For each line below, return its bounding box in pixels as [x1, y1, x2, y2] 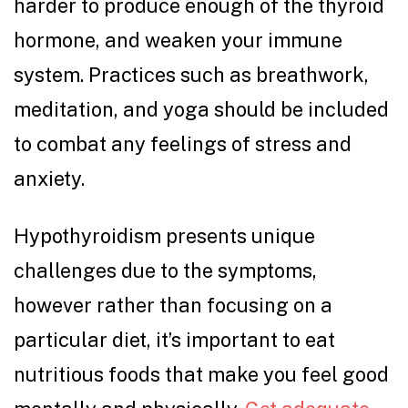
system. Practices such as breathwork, [14, 63, 369, 87]
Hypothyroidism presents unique [14, 224, 315, 249]
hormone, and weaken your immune [14, 28, 342, 53]
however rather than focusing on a [14, 293, 332, 318]
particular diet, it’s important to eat [14, 328, 335, 352]
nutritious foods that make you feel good [14, 362, 389, 387]
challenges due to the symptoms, [14, 259, 317, 283]
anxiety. [14, 167, 94, 191]
